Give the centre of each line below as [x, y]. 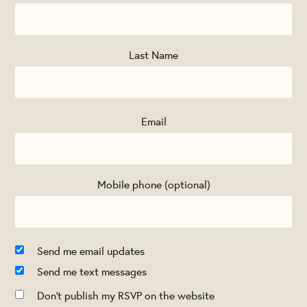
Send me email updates [91, 251]
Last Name [153, 55]
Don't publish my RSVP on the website [126, 295]
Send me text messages [92, 271]
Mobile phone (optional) [153, 184]
